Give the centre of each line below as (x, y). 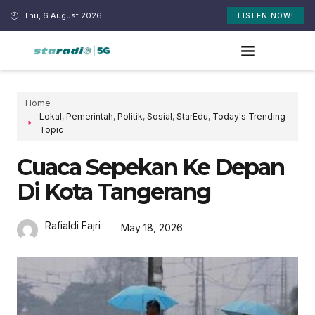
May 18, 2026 (152, 228)
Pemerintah (90, 116)
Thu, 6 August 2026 (63, 15)
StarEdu (192, 116)
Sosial (160, 116)
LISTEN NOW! (265, 15)
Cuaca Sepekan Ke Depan (150, 167)
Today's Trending (249, 116)
